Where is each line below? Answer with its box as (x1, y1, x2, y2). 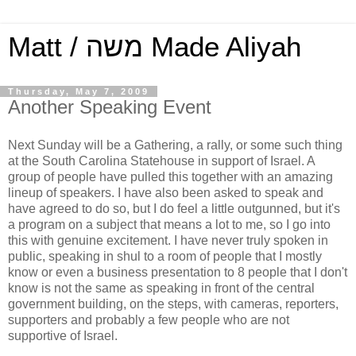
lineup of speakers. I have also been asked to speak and (8, 185, 323, 199)
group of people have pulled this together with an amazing (8, 169, 333, 184)
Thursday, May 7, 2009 (8, 87, 149, 96)
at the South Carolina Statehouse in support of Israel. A (8, 153, 315, 168)
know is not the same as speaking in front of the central (8, 281, 315, 295)
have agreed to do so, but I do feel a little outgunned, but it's (8, 201, 340, 215)
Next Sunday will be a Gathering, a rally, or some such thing (8, 137, 342, 152)
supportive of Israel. (8, 328, 118, 342)
